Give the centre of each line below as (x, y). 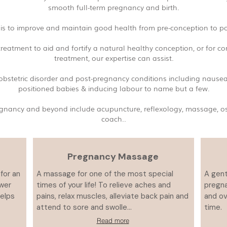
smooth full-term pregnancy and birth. (114, 7)
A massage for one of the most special (105, 174)
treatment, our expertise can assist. (114, 58)
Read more (113, 220)
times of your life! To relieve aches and (104, 185)
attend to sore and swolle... (84, 207)
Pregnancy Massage (113, 157)
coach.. (114, 119)
